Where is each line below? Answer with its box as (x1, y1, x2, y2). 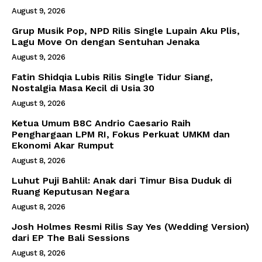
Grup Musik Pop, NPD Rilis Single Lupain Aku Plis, (12, 25, 240, 36)
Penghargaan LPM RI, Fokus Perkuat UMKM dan (12, 128, 230, 140)
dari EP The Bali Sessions (12, 232, 130, 243)
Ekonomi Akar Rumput (12, 139, 114, 151)
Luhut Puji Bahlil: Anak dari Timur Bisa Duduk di (12, 174, 232, 186)
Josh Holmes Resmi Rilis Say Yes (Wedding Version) (12, 220, 249, 232)
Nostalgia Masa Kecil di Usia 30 (12, 82, 154, 94)
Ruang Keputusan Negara (12, 185, 129, 197)
